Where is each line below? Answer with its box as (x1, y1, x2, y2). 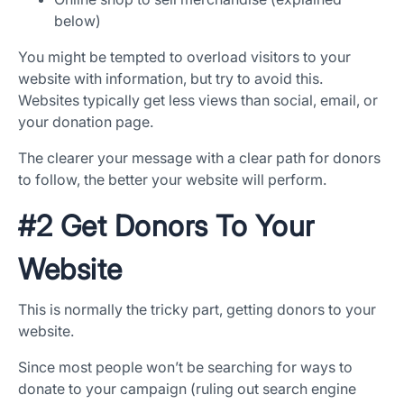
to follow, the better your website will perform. (18, 170, 326, 189)
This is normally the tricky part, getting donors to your (18, 300, 376, 319)
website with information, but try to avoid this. (18, 69, 323, 88)
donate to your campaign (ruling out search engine (18, 380, 356, 399)
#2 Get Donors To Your (18, 208, 315, 244)
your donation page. (18, 113, 153, 132)
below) (54, 12, 101, 31)
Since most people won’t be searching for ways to (18, 358, 353, 377)
